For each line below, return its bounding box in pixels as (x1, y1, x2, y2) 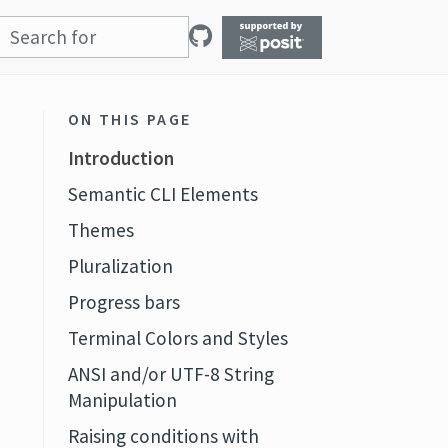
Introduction (67, 146, 174, 170)
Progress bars (67, 290, 180, 314)
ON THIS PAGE (67, 109, 192, 129)
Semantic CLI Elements (67, 182, 258, 206)
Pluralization (67, 254, 173, 278)
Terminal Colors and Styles (67, 326, 288, 350)
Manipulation (67, 388, 177, 412)
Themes (67, 218, 134, 242)
